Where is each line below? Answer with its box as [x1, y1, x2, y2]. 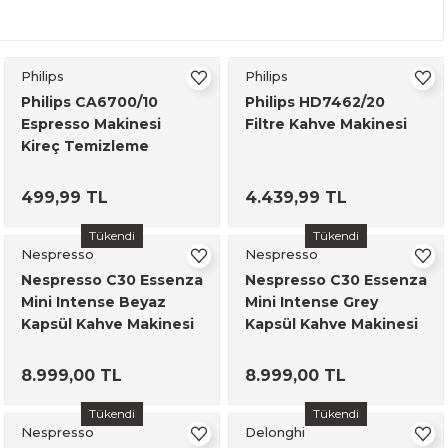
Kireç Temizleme [21, 137, 149, 155]
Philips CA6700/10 [21, 93, 158, 111]
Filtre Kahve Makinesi [245, 115, 407, 133]
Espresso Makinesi [21, 115, 161, 133]
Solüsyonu [21, 159, 101, 177]
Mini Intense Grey [245, 293, 378, 311]
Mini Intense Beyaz [21, 293, 166, 311]
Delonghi [245, 424, 305, 440]
